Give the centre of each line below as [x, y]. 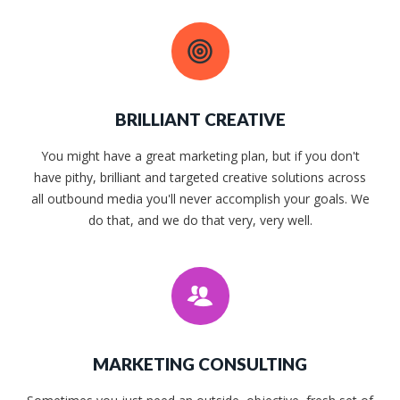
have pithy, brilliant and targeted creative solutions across [200, 178]
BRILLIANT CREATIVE [200, 120]
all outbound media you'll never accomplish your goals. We [200, 199]
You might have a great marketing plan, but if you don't [200, 156]
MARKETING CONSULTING [200, 364]
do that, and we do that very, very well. [200, 221]
